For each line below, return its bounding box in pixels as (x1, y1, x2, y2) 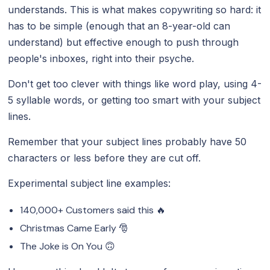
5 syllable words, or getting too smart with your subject (8, 93, 261, 106)
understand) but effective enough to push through (8, 36, 239, 48)
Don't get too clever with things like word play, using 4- (8, 77, 262, 90)
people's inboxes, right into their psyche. (8, 52, 195, 64)
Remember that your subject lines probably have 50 (8, 135, 247, 148)
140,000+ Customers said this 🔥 (20, 203, 166, 216)
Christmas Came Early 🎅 (20, 221, 129, 234)
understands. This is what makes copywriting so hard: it (8, 3, 262, 16)
